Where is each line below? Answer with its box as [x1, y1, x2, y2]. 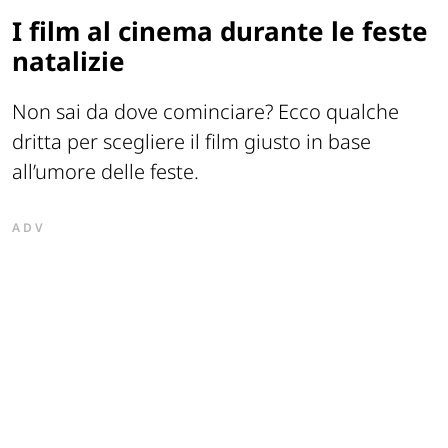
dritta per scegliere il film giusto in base [12, 128, 371, 156]
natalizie [12, 42, 125, 79]
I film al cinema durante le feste [12, 12, 428, 49]
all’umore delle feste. [12, 158, 199, 186]
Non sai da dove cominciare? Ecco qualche [12, 98, 399, 126]
